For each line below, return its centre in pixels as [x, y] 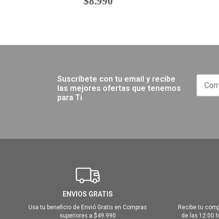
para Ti [70, 98]
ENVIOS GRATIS [88, 194]
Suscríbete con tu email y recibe [116, 79]
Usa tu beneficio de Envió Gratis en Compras [88, 208]
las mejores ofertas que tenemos [119, 88]
